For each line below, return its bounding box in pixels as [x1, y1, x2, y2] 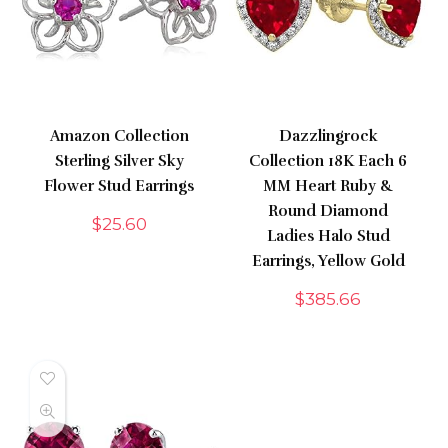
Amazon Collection [49, 126, 189, 145]
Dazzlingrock [278, 126, 378, 145]
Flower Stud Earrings [44, 176, 195, 195]
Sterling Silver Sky [54, 151, 184, 170]
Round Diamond [268, 201, 389, 220]
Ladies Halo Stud [266, 226, 390, 245]
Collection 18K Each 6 [249, 151, 408, 170]
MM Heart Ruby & [263, 176, 394, 195]
